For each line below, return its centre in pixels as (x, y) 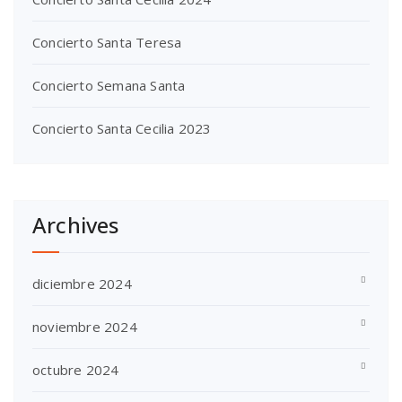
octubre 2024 (76, 369)
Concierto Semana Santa (109, 85)
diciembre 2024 (82, 283)
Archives (76, 224)
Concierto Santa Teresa (107, 42)
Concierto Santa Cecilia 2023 (122, 128)
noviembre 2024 (85, 326)
